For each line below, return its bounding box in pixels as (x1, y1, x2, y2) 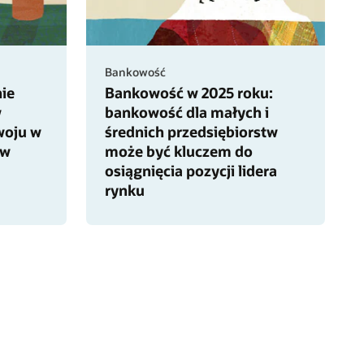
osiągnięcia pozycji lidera (104, 160, 277, 180)
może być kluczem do (104, 141, 253, 161)
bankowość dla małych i (104, 102, 269, 122)
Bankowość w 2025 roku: (104, 82, 273, 102)
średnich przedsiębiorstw (104, 121, 278, 141)
